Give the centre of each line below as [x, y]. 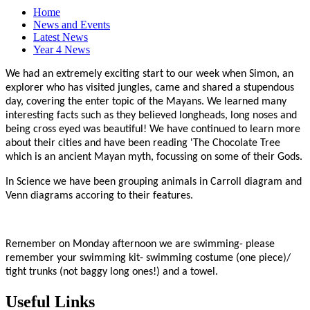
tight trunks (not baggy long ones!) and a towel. [112, 272]
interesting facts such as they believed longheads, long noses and [151, 116]
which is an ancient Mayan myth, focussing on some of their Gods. [154, 157]
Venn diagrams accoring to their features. [99, 196]
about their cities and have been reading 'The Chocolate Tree [143, 144]
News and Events [72, 25]
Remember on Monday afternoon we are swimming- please [140, 245]
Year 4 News [62, 50]
